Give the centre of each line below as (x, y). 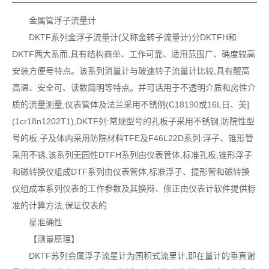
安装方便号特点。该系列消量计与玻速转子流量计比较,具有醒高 (131, 71)
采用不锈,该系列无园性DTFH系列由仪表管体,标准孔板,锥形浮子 (132, 155)
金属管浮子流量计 (62, 20)
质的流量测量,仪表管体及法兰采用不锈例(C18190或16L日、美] (131, 104)
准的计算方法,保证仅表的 (59, 205)
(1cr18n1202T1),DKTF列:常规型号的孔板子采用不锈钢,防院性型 (133, 121)
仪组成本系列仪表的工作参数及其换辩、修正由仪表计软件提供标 (134, 188)
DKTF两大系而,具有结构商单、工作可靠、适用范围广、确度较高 (134, 54)
